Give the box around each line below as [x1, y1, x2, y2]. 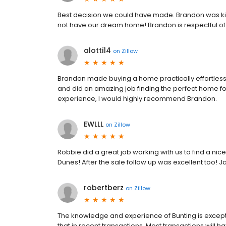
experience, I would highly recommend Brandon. [58, 94, 217, 103]
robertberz [84, 183, 124, 193]
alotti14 [84, 45, 111, 55]
